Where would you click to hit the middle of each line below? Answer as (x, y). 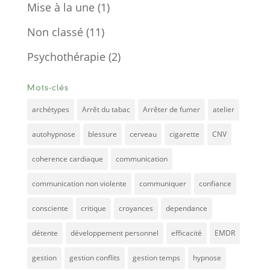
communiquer (162, 184)
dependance (186, 209)
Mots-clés (48, 89)
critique (93, 209)
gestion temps (156, 258)
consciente (50, 209)
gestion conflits (94, 258)
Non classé (55, 32)
